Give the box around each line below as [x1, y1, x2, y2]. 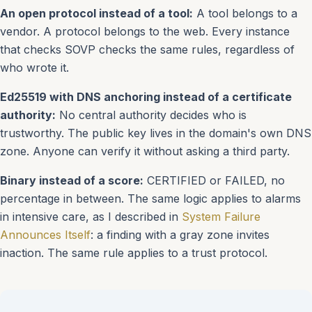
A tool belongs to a [193, 6, 297, 20]
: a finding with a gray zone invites [91, 228, 270, 242]
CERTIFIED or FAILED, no [143, 173, 285, 187]
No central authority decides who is [56, 108, 247, 122]
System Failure [182, 210, 260, 224]
